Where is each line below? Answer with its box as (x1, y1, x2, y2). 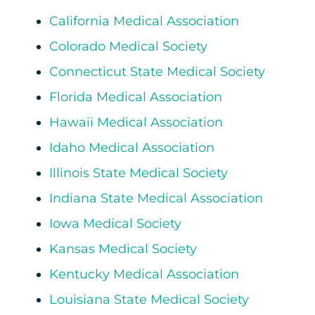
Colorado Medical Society (49, 39, 207, 55)
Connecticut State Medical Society (49, 64, 265, 80)
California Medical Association (49, 13, 239, 30)
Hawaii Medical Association (49, 115, 223, 131)
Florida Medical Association (49, 89, 222, 105)
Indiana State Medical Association (49, 191, 263, 207)
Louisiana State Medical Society (49, 292, 249, 308)
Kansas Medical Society (49, 241, 197, 257)
